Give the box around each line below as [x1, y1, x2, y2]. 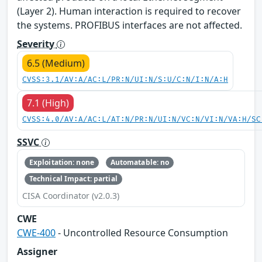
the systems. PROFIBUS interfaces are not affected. [17, 18, 242, 32]
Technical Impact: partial [29, 174, 118, 184]
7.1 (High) [27, 96, 69, 109]
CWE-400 [17, 226, 56, 240]
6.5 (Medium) [27, 56, 85, 70]
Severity [17, 37, 57, 50]
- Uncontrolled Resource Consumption [56, 226, 228, 240]
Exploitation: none [29, 157, 94, 167]
